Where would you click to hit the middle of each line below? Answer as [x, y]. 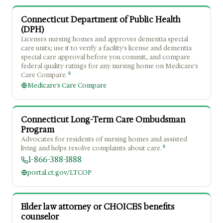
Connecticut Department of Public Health [101, 20]
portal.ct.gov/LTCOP [59, 173]
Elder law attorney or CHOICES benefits [98, 207]
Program [38, 130]
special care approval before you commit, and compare [106, 57]
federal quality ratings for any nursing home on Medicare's [110, 66]
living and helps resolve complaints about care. [91, 148]
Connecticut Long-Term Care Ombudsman [103, 120]
